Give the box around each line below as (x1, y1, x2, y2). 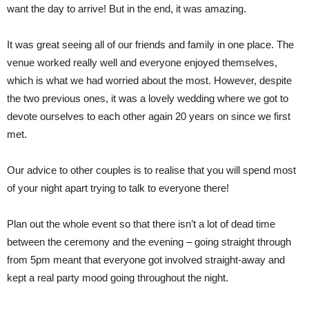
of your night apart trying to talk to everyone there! (7, 182, 229, 194)
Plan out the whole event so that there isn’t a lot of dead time (7, 218, 275, 230)
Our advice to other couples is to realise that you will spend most (7, 164, 296, 176)
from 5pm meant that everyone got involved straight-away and (7, 254, 285, 266)
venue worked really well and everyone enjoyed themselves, (7, 57, 277, 68)
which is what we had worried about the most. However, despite (7, 74, 292, 86)
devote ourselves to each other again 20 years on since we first (7, 110, 290, 122)
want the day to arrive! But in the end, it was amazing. (7, 3, 246, 14)
